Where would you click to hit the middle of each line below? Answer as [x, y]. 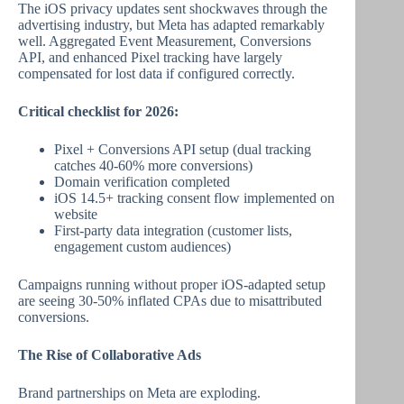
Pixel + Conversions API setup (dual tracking [183, 149]
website [76, 214]
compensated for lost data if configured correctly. [156, 73]
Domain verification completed [142, 182]
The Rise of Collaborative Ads [110, 355]
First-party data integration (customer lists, [173, 230]
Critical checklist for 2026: [98, 111]
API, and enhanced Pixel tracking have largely [150, 57]
